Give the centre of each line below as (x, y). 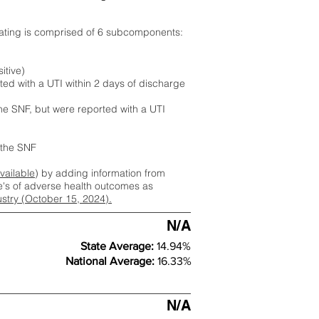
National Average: (111, 261)
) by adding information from (100, 173)
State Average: (119, 246)
